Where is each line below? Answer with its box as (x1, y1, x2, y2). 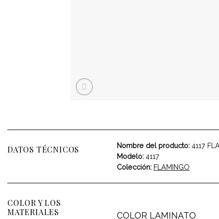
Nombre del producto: (117, 141, 190, 150)
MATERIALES (7, 207, 60, 218)
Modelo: (117, 152, 144, 160)
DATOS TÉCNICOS (7, 144, 80, 154)
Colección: (117, 163, 152, 171)
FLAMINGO (153, 163, 190, 171)
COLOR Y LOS (7, 197, 61, 208)
